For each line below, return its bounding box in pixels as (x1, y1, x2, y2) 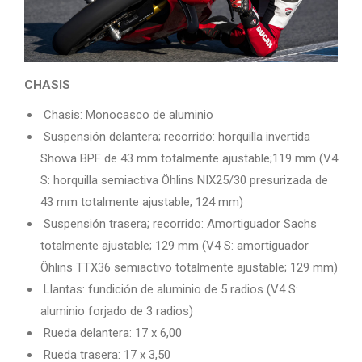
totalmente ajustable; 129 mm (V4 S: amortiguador (40, 238, 309, 254)
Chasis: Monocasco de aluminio (40, 107, 213, 123)
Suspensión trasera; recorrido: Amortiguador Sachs (40, 217, 317, 232)
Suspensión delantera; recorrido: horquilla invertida (40, 129, 310, 145)
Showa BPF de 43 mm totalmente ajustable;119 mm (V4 (40, 151, 338, 166)
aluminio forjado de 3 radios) (40, 304, 193, 319)
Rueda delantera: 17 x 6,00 (40, 326, 182, 341)
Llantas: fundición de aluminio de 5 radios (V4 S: (40, 282, 298, 297)
